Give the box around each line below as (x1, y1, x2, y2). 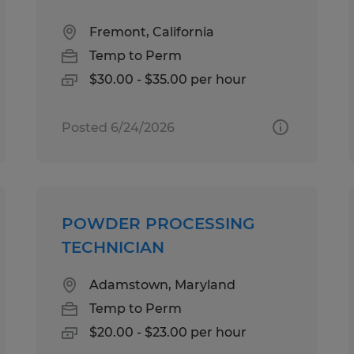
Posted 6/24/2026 (62, 119, 175, 135)
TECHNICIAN (62, 237, 165, 257)
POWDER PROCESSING (62, 213, 255, 233)
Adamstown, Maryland (89, 277, 236, 292)
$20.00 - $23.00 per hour (89, 324, 247, 340)
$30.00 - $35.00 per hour (89, 71, 247, 87)
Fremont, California (89, 24, 215, 40)
